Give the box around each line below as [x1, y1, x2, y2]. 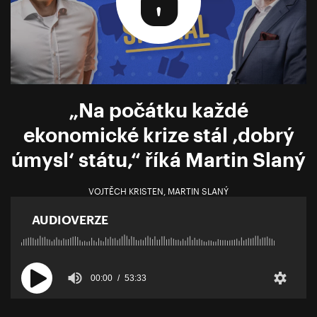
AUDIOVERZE [32, 212, 108, 227]
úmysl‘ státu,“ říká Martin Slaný [11, 147, 306, 172]
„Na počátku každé [69, 98, 248, 122]
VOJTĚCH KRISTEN [88, 186, 163, 197]
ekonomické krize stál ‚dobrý [23, 122, 294, 147]
